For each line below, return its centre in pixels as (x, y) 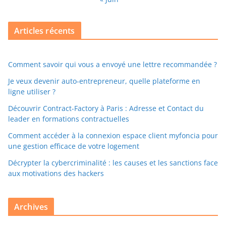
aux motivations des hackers (56, 174)
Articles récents (45, 31)
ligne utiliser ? (32, 92)
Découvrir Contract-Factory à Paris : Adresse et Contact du (106, 108)
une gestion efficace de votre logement (74, 146)
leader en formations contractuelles (69, 119)
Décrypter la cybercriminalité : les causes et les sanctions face (113, 163)
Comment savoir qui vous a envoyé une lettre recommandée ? (112, 65)
